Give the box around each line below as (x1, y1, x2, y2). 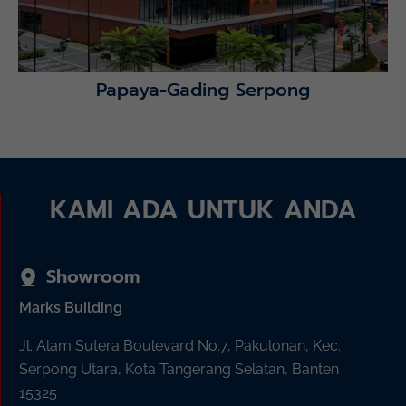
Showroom (46, 263, 140, 291)
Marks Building (19, 299, 122, 317)
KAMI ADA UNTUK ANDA (50, 189, 357, 229)
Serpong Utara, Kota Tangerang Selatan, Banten (19, 361, 339, 379)
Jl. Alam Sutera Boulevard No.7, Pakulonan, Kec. (19, 337, 341, 355)
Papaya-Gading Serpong (96, 75, 310, 103)
